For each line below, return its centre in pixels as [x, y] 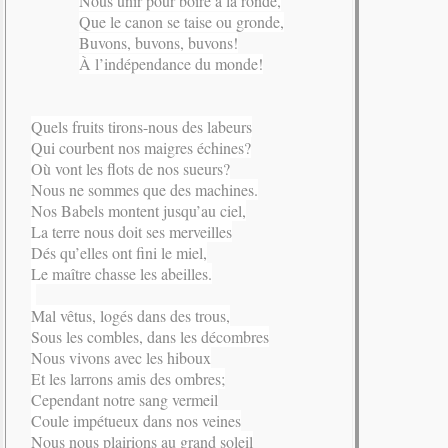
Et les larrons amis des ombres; [128, 379]
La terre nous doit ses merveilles [131, 232]
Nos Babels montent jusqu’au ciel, [138, 211]
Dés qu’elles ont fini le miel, [119, 253]
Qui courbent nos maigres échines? [141, 148]
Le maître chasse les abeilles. [121, 274]
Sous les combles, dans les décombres [150, 337]
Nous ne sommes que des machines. [144, 190]
